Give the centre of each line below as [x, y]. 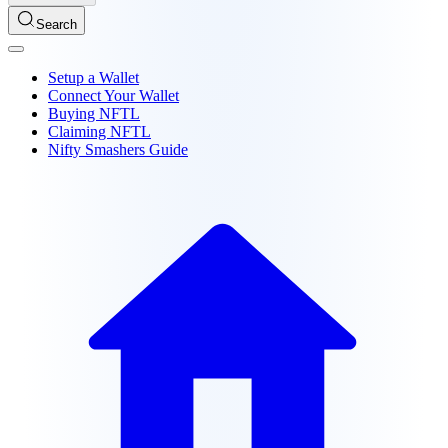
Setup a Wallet [93, 77]
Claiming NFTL [99, 131]
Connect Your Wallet [113, 95]
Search [56, 24]
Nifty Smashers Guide [118, 149]
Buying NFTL [94, 113]
